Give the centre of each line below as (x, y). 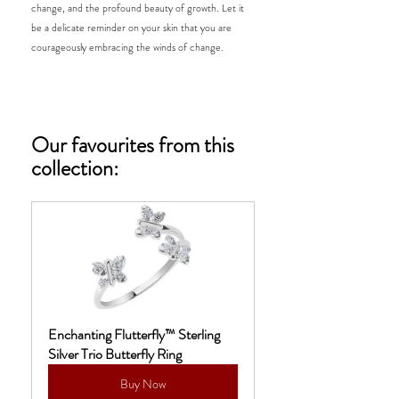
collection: (77, 168)
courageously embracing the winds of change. (129, 47)
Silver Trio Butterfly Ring (115, 354)
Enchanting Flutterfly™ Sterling (135, 334)
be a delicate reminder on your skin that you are (133, 27)
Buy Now (143, 383)
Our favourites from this (135, 145)
